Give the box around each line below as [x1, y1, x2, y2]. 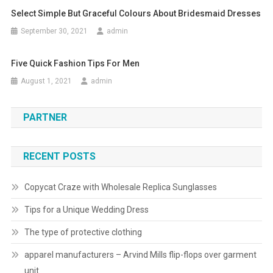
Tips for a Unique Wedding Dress [24, 205, 149, 215]
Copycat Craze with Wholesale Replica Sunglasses [24, 182, 217, 193]
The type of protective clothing [24, 227, 142, 238]
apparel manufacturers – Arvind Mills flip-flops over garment [24, 250, 257, 260]
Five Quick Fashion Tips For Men [11, 58, 140, 69]
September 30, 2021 [21, 27, 88, 36]
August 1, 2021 [21, 77, 73, 86]
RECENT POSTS [23, 151, 96, 163]
